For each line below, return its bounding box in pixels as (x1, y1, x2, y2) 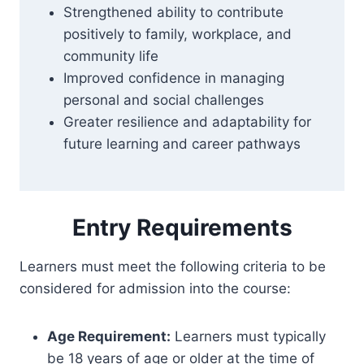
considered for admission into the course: (19, 280, 291, 297)
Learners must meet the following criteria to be (19, 258, 326, 275)
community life (63, 48, 158, 64)
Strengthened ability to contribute (63, 4, 284, 20)
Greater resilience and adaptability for (63, 114, 311, 130)
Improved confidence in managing (63, 70, 284, 86)
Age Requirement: (47, 328, 171, 344)
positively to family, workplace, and (63, 26, 292, 42)
